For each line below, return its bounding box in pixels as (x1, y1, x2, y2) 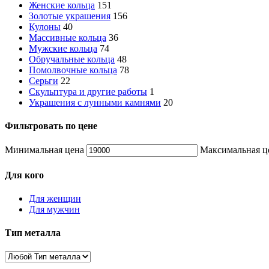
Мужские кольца (29, 43, 97, 53)
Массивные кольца (29, 32, 106, 43)
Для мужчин (29, 204, 80, 214)
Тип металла (5, 228, 61, 238)
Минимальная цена (5, 145, 84, 156)
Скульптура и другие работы (29, 86, 147, 97)
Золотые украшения (29, 10, 110, 21)
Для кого (5, 169, 44, 180)
